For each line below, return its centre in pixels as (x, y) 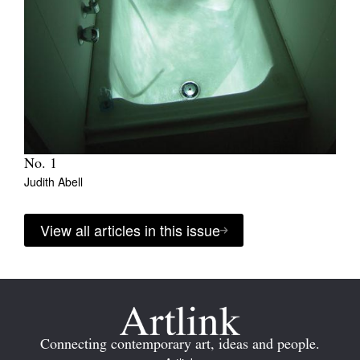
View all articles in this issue (130, 230)
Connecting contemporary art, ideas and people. (180, 346)
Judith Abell (53, 182)
